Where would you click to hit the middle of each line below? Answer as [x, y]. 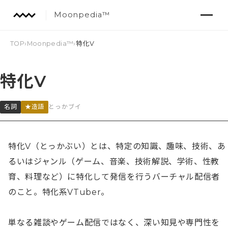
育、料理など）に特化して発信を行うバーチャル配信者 [114, 177]
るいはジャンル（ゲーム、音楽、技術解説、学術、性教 [114, 162]
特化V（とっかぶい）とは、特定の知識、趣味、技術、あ [117, 147]
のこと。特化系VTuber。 [59, 192]
